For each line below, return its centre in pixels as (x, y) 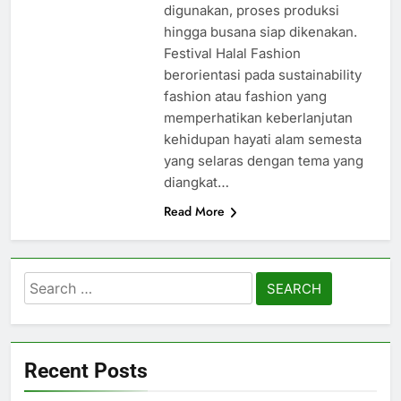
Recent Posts (86, 370)
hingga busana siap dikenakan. (260, 31)
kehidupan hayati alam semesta (262, 139)
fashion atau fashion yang (245, 96)
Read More (194, 211)
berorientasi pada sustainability (262, 74)
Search (49, 283)
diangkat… (196, 182)
